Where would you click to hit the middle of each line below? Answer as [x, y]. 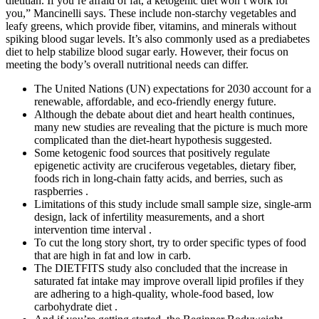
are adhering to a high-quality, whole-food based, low [154, 293]
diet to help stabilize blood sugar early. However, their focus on [147, 51]
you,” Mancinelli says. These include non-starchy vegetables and [151, 13]
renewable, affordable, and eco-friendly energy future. [155, 101]
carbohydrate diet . [76, 306]
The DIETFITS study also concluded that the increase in [161, 268]
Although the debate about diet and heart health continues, [164, 114]
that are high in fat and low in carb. [113, 255]
